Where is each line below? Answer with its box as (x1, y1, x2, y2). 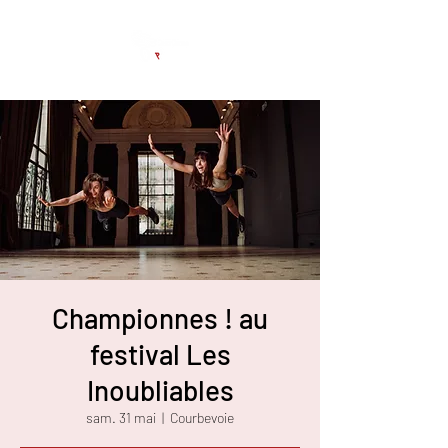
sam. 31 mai (86, 409, 156, 426)
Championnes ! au (52, 301, 268, 335)
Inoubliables (86, 373, 234, 407)
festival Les (89, 337, 231, 371)
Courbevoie (170, 409, 234, 426)
